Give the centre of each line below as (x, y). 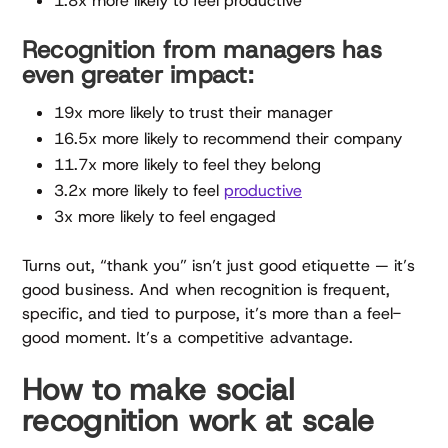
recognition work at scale (198, 421)
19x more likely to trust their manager (193, 113)
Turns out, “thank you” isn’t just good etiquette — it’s (219, 266)
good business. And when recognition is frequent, (206, 290)
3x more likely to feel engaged (165, 217)
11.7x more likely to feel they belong (187, 165)
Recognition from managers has (202, 50)
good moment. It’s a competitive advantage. (188, 338)
